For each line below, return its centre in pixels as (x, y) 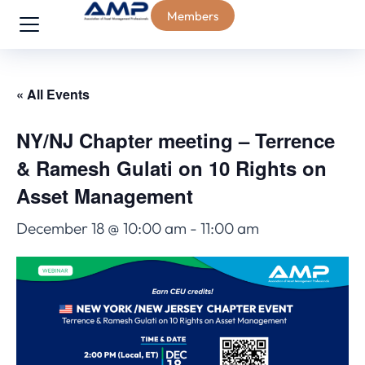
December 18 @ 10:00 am (101, 228)
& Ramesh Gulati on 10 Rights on (172, 168)
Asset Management (105, 196)
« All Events (53, 94)
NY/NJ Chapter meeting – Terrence (176, 140)
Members (193, 15)
